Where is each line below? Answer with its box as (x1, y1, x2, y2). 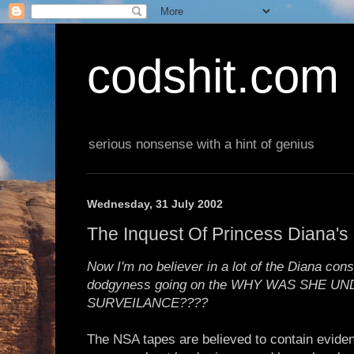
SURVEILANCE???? (87, 296, 208, 311)
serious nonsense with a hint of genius (88, 137, 314, 153)
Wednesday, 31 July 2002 (87, 198, 223, 211)
